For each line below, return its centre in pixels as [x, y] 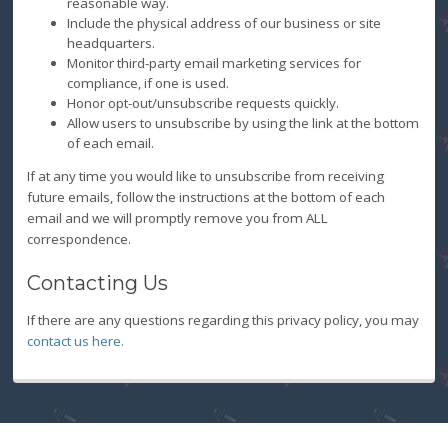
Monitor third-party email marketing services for [213, 62]
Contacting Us [97, 283]
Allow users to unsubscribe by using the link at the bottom [242, 122]
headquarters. [110, 42]
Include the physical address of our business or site [223, 22]
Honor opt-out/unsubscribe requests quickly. [202, 102]
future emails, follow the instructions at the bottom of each [205, 197]
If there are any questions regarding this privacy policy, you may [222, 320]
